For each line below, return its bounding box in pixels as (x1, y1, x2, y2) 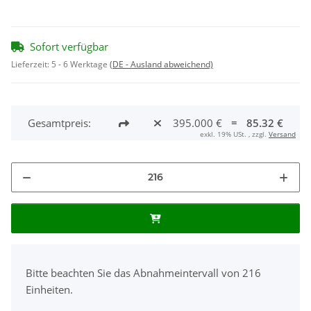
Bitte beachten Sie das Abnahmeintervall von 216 (26, 265, 261, 280)
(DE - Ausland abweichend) (110, 58, 213, 70)
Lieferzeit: (11, 58, 51, 70)
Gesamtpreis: (28, 115, 91, 130)
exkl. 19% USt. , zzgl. (200, 128, 269, 139)
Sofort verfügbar (30, 39, 108, 53)
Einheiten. (26, 282, 73, 296)
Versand (269, 128, 296, 139)
